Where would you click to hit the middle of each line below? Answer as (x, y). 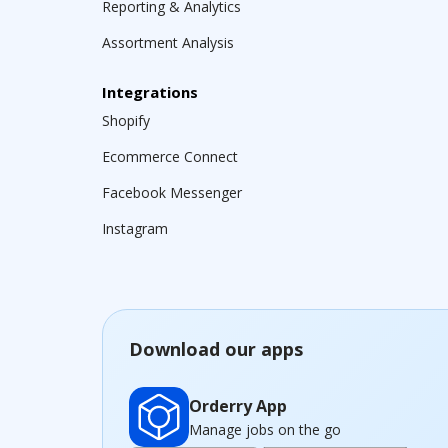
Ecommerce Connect (170, 156)
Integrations (150, 92)
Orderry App (238, 405)
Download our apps (216, 349)
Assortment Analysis (168, 42)
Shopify (126, 120)
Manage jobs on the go (265, 429)
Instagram (135, 228)
